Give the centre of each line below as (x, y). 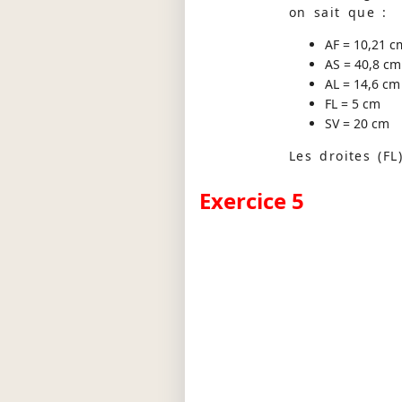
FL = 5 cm (353, 103)
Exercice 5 (252, 200)
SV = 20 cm (357, 123)
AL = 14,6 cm (363, 83)
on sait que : (338, 12)
